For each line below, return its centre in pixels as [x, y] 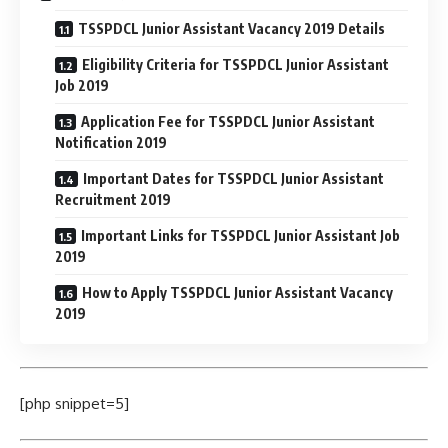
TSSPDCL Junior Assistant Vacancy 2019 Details [231, 28]
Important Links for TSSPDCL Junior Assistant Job [240, 235]
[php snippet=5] [74, 403]
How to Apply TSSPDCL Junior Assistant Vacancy [237, 292]
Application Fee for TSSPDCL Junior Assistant [228, 121]
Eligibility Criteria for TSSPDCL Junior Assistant [235, 64]
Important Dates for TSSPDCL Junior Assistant [233, 178]
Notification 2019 [111, 142]
